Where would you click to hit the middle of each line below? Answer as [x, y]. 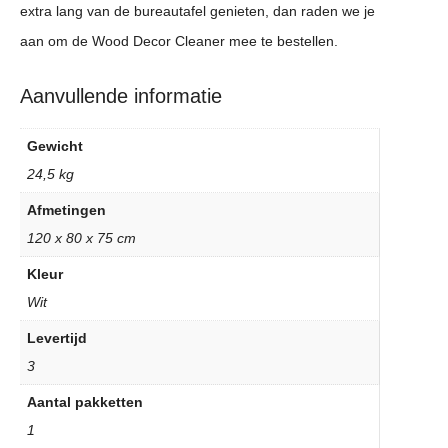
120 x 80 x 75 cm [81, 238]
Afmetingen [66, 210]
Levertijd [57, 338]
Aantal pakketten [85, 402]
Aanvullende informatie [121, 96]
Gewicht [55, 146]
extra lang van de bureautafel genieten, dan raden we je [197, 11]
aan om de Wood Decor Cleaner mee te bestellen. [179, 41]
